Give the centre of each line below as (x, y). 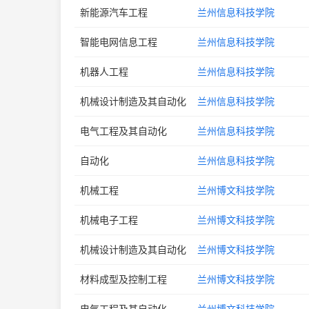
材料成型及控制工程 (123, 279)
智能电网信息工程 (119, 42)
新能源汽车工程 (114, 12)
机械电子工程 (109, 220)
